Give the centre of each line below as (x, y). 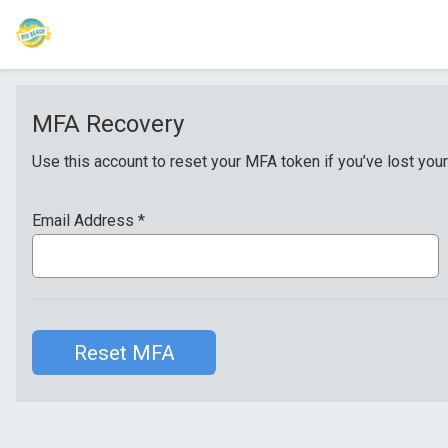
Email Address (85, 220)
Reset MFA (124, 352)
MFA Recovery (108, 124)
